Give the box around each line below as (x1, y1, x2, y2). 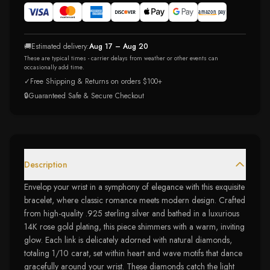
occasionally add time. (24, 63, 84, 72)
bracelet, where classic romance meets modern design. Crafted (24, 194, 245, 206)
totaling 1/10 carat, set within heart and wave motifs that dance (24, 247, 242, 259)
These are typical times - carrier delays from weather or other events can (24, 54, 218, 63)
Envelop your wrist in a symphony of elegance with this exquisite (24, 181, 245, 193)
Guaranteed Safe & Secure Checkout (29, 90, 144, 101)
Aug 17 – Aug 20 (89, 41, 148, 52)
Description (24, 159, 67, 171)
